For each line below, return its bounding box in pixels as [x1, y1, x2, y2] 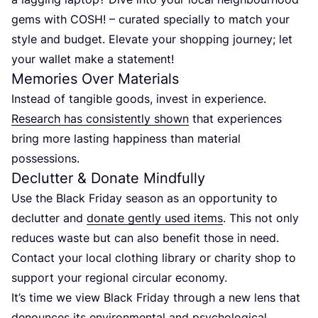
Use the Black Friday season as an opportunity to [11, 191, 278, 206]
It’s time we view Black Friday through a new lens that [11, 290, 300, 305]
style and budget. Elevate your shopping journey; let [11, 32, 292, 47]
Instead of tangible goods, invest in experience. [11, 92, 266, 106]
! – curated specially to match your [103, 12, 290, 27]
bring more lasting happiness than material [11, 131, 241, 146]
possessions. [11, 151, 79, 166]
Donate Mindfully [87, 170, 205, 187]
